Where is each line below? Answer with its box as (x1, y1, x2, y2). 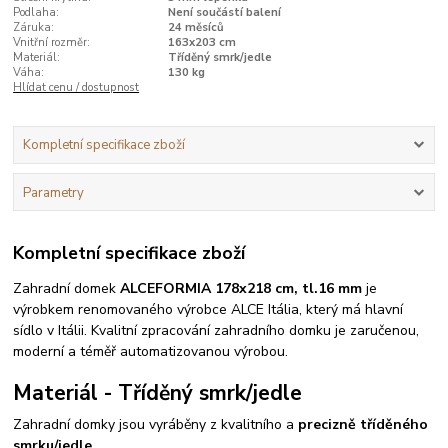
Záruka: (13, 19, 55, 35)
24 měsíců (167, 19, 224, 35)
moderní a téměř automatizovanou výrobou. (13, 342, 289, 362)
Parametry (22, 183, 84, 202)
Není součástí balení (167, 4, 281, 20)
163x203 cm (167, 34, 236, 50)
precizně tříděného (298, 415, 429, 435)
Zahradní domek (13, 279, 121, 299)
